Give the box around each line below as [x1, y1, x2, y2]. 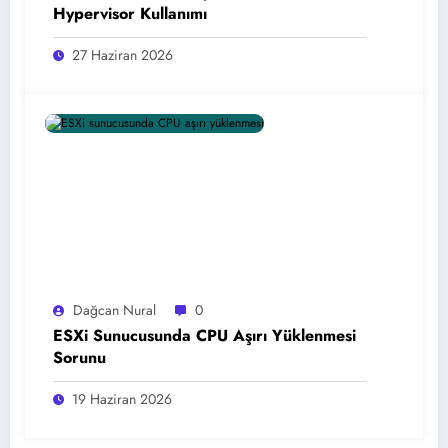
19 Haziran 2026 [72, 388, 172, 409]
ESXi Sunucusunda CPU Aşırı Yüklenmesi [53, 323, 356, 347]
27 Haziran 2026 [72, 44, 173, 65]
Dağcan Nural [73, 299, 156, 320]
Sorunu [53, 345, 106, 369]
